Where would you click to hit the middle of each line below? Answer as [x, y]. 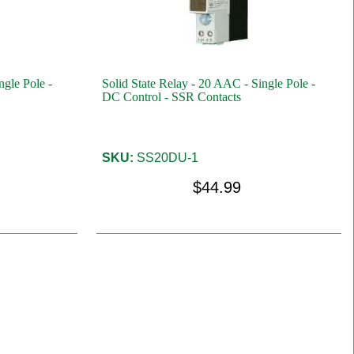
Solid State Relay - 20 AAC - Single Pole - [209, 83]
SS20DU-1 [166, 158]
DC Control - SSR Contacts [172, 97]
